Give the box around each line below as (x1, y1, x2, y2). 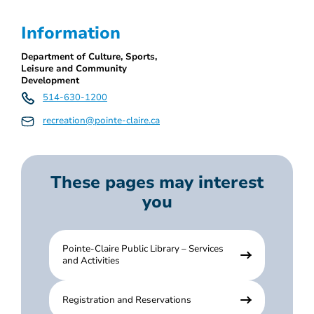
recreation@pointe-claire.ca (43, 114, 160, 128)
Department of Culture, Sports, (21, 50, 157, 63)
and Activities (62, 254, 121, 268)
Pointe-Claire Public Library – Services (62, 243, 224, 256)
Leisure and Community (21, 62, 127, 75)
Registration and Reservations (62, 293, 192, 306)
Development (21, 74, 79, 87)
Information (21, 21, 121, 44)
